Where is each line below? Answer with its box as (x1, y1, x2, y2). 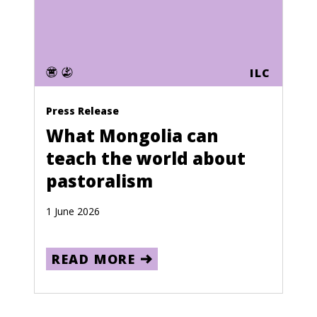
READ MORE (52, 250, 136, 267)
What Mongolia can (46, 124, 219, 147)
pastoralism (46, 169, 153, 192)
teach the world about (46, 146, 246, 170)
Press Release (46, 104, 119, 117)
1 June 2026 (46, 204, 100, 218)
